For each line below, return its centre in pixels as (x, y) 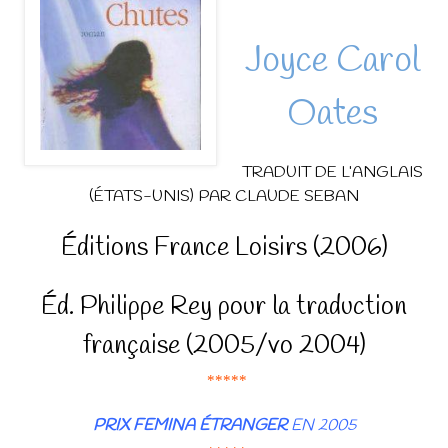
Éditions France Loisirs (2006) (224, 247)
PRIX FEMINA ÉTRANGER (189, 425)
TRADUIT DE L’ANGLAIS (332, 172)
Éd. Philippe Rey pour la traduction (224, 306)
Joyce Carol (332, 60)
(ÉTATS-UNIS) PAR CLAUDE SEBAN (224, 196)
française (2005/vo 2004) (224, 345)
